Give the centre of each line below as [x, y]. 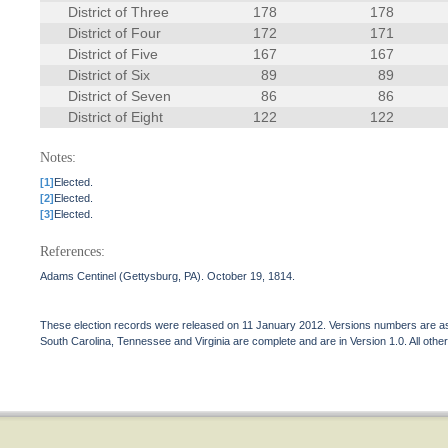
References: [73, 251]
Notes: [58, 157]
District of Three [119, 12]
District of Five [113, 54]
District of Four [115, 33]
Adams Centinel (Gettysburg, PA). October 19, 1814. [168, 276]
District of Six [109, 75]
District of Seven [120, 96]
